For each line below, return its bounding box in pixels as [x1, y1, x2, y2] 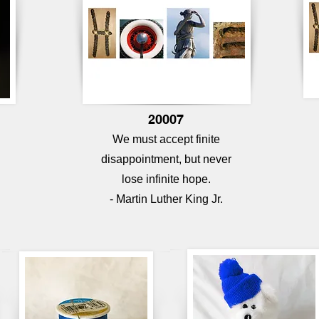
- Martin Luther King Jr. [109, 193, 223, 205]
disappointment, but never [100, 153, 231, 165]
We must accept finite [112, 133, 220, 145]
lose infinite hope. [121, 173, 211, 185]
